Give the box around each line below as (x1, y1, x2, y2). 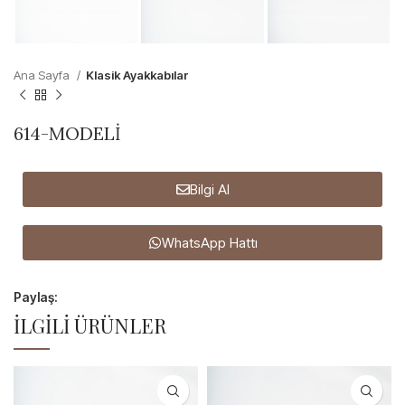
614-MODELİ (14, 122, 121, 146)
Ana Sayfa (14, 68, 72, 83)
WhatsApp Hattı (161, 234, 258, 252)
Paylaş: (14, 289, 58, 306)
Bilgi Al (189, 181, 230, 199)
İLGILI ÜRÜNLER (14, 312, 166, 340)
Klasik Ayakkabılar (86, 68, 189, 83)
